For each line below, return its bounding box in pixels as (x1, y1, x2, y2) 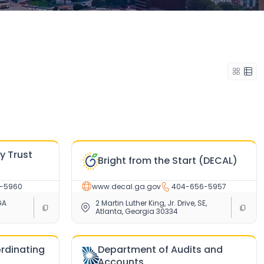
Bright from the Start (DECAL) (98, 154, 238, 168)
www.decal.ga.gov (92, 181, 161, 192)
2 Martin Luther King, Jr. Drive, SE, (95, 197, 207, 208)
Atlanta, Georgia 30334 (95, 206, 178, 216)
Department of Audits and (98, 242, 223, 256)
